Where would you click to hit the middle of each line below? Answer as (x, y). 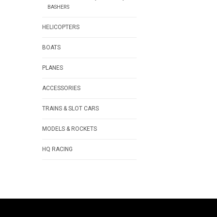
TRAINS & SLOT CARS (70, 109)
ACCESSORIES (61, 88)
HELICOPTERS (61, 27)
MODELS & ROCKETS (70, 129)
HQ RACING (57, 149)
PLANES (53, 68)
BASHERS (58, 7)
